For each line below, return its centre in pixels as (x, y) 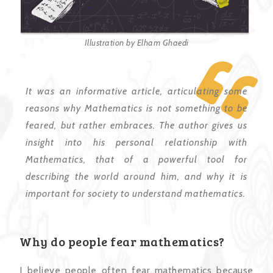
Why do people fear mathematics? (122, 241)
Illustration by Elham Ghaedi (136, 42)
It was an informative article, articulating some (136, 91)
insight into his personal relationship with (136, 142)
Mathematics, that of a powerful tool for (136, 159)
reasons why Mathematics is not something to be (136, 108)
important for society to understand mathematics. (136, 193)
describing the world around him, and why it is (136, 176)
